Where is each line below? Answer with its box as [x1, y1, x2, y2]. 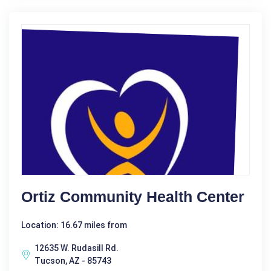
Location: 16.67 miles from [21, 220, 127, 230]
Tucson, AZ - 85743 [34, 255, 111, 266]
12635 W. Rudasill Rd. [34, 243, 119, 253]
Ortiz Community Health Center [21, 188, 244, 205]
